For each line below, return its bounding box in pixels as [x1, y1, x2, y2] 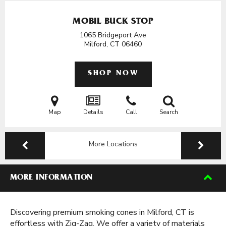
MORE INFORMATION [10, 174, 93, 182]
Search [159, 108, 178, 116]
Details [83, 108, 103, 116]
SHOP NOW [88, 70, 138, 78]
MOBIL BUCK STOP [73, 18, 153, 27]
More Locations [88, 139, 138, 149]
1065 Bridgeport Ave [80, 30, 146, 40]
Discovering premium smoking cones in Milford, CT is [10, 207, 194, 218]
